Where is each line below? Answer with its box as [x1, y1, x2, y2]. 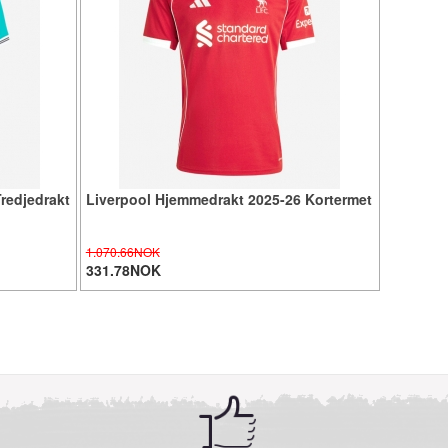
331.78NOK [85, 259, 161, 280]
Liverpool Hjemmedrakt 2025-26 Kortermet [85, 188, 372, 209]
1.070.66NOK [85, 242, 160, 260]
